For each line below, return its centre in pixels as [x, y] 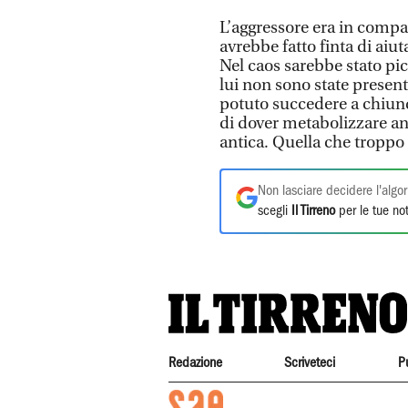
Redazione [195, 363]
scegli [275, 211]
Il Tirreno [313, 211]
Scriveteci [310, 363]
